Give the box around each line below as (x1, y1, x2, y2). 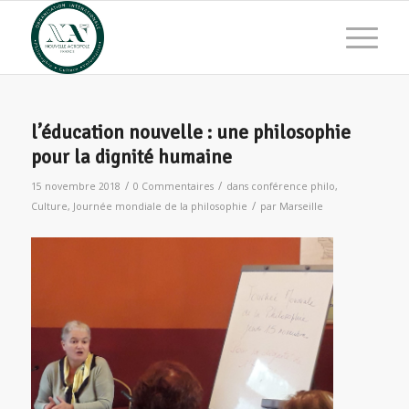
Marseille (278, 200, 323, 213)
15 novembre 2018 (30, 180, 121, 193)
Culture (30, 200, 68, 213)
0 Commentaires (132, 180, 214, 193)
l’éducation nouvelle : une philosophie (30, 121, 351, 144)
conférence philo (250, 180, 335, 193)
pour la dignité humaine (30, 145, 232, 169)
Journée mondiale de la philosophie (72, 200, 247, 213)
